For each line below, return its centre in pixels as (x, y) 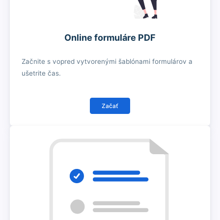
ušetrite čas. (41, 73)
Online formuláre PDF (110, 38)
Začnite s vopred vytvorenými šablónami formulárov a (107, 62)
